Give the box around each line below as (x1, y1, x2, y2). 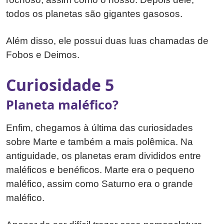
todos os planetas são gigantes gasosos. (6, 8, 185, 19)
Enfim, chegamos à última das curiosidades (6, 122, 193, 133)
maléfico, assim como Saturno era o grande (6, 178, 193, 189)
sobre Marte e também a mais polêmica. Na (6, 136, 193, 147)
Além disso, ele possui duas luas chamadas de (6, 35, 208, 46)
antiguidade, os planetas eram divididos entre (6, 150, 201, 161)
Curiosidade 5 (6, 73, 114, 95)
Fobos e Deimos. (6, 49, 79, 60)
